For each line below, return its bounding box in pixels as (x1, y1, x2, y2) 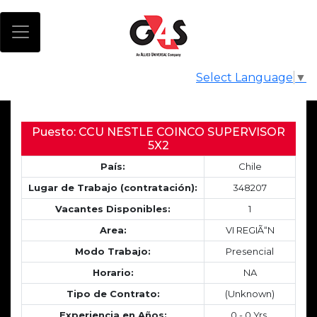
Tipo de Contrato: (66, 287, 160, 299)
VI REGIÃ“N (225, 224, 275, 236)
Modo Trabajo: (75, 245, 151, 257)
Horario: (92, 266, 134, 278)
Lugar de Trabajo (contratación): (28, 181, 197, 193)
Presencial (226, 245, 274, 257)
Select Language (196, 70, 293, 84)
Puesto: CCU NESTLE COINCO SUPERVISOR (32, 125, 285, 139)
